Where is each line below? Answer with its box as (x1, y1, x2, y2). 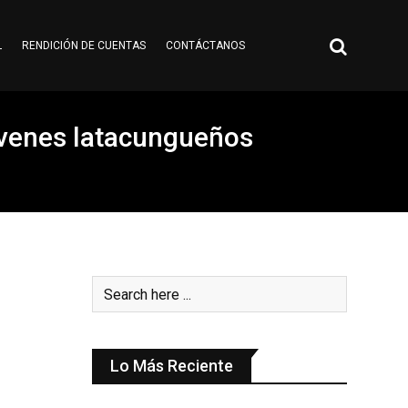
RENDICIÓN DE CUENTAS (21, 39, 146, 52)
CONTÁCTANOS (165, 39, 245, 52)
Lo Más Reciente (110, 356, 233, 375)
